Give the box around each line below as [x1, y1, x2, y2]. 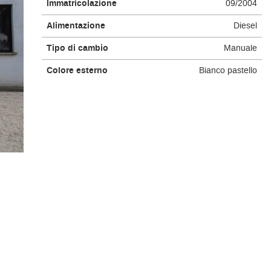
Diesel [233, 20, 257, 31]
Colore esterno [46, 65, 108, 77]
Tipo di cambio [46, 42, 108, 54]
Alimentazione [46, 20, 105, 32]
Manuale [223, 42, 257, 54]
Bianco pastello [198, 65, 257, 76]
